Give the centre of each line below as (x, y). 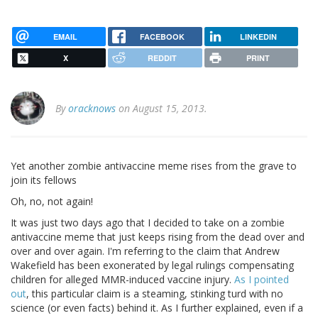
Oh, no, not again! (52, 202)
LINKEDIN (258, 36)
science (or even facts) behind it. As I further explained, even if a (157, 308)
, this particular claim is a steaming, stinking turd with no (155, 294)
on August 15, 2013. (161, 109)
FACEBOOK (162, 36)
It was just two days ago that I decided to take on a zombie (148, 223)
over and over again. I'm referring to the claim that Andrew (145, 251)
